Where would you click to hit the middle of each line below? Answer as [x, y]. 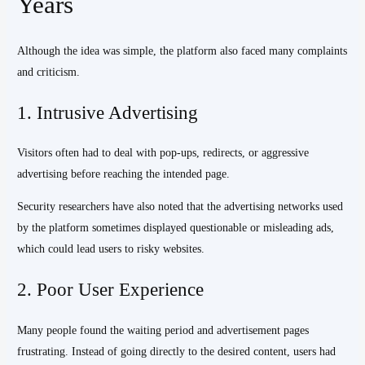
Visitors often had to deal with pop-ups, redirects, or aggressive [163, 153]
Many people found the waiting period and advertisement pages [163, 330]
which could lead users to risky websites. [111, 249]
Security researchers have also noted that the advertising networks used [180, 207]
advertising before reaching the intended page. [124, 174]
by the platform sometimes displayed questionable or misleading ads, [176, 228]
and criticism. [49, 72]
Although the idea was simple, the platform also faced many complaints [182, 51]
